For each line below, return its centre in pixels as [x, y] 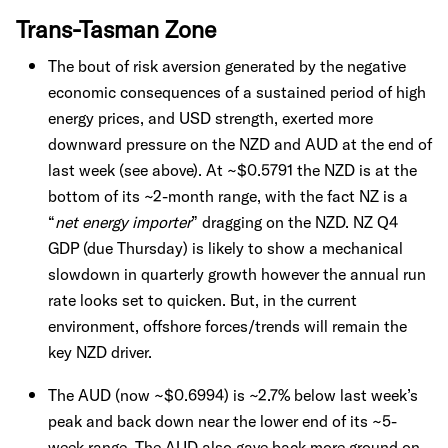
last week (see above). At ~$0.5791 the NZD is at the [232, 170]
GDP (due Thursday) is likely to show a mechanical [225, 248]
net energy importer [123, 222]
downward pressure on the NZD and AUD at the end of [240, 144]
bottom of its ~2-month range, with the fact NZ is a [228, 196]
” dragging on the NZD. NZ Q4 [294, 222]
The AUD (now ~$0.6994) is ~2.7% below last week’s [233, 395]
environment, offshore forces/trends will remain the [227, 326]
